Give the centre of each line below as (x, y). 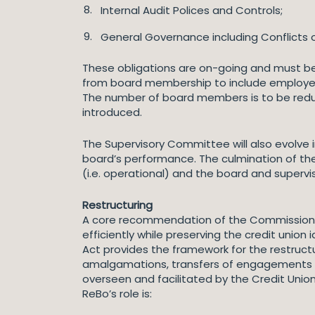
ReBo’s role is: (117, 294)
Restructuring (117, 205)
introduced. (112, 112)
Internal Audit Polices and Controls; (192, 10)
